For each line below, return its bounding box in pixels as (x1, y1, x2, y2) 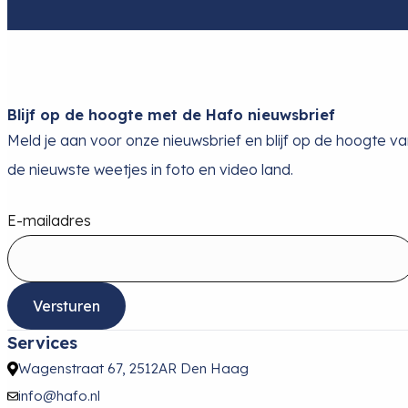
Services (7, 332, 77, 354)
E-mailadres (7, 211, 91, 230)
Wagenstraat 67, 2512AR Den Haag (18, 360, 249, 378)
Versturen (33, 297, 100, 316)
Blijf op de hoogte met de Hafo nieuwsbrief (7, 106, 335, 125)
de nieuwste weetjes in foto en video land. (7, 160, 293, 179)
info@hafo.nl (18, 387, 100, 405)
